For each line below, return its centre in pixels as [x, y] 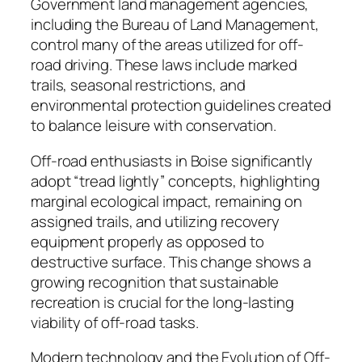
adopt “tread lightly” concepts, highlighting [175, 181]
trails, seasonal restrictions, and [138, 85]
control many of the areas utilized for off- [167, 45]
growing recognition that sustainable [155, 282]
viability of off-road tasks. [115, 322]
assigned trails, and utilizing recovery [156, 221]
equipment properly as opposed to [147, 241]
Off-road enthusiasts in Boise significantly [172, 160]
